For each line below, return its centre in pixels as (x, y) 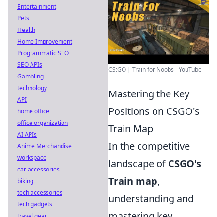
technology (32, 88)
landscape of (138, 163)
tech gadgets (35, 204)
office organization (43, 123)
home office (33, 111)
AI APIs (27, 134)
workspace (32, 158)
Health (26, 30)
